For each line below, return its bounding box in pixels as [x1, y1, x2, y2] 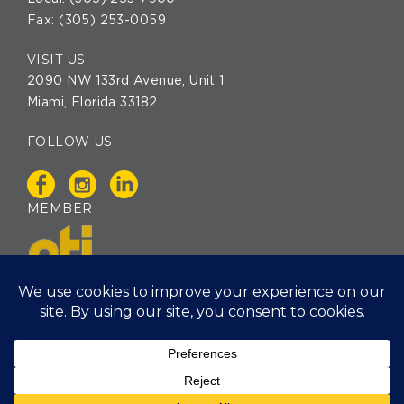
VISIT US [27, 50, 86, 68]
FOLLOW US [27, 133, 113, 150]
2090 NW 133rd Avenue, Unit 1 [27, 74, 225, 87]
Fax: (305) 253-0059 [27, 14, 166, 27]
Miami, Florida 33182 [27, 96, 158, 109]
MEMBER [27, 199, 93, 216]
